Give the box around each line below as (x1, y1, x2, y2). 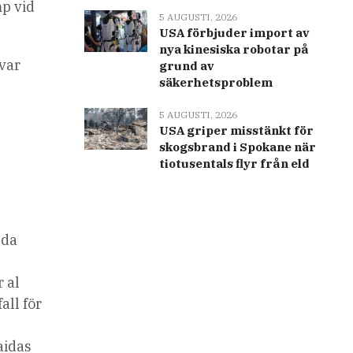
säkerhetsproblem (158, 75, 273, 90)
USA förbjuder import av (158, 25, 309, 40)
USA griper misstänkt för (158, 123, 314, 138)
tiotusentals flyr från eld (158, 156, 310, 171)
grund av (158, 58, 214, 73)
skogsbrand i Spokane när (158, 139, 316, 154)
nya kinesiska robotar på (158, 42, 309, 57)
